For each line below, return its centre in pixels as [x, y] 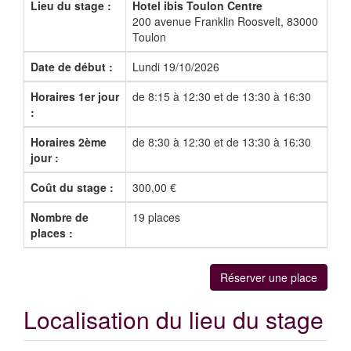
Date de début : [72, 66]
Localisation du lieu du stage [174, 319]
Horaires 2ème [69, 141]
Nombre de [60, 217]
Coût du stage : [72, 187]
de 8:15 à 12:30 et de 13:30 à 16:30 [222, 96]
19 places [156, 217]
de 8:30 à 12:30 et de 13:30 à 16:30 [222, 141]
